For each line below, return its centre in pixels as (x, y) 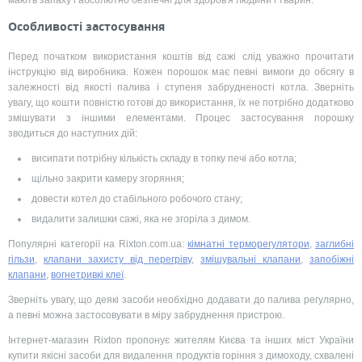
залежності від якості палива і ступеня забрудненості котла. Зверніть (181, 87)
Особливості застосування (86, 26)
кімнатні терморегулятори (248, 244)
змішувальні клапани (251, 259)
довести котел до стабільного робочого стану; (137, 198)
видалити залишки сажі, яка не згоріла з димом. (141, 219)
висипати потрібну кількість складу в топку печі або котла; (164, 158)
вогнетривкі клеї (87, 274)
